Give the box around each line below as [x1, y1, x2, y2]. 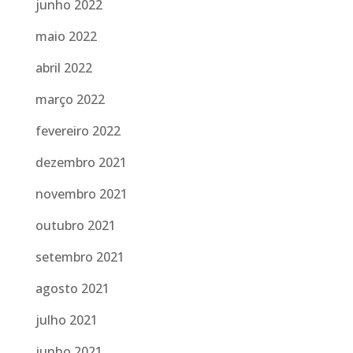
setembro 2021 [35, 248, 124, 266]
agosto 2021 [35, 280, 110, 297]
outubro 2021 [35, 217, 116, 234]
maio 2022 [35, 28, 97, 45]
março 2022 [35, 91, 105, 108]
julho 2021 [35, 311, 98, 329]
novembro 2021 [35, 185, 128, 203]
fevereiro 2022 [35, 122, 121, 139]
